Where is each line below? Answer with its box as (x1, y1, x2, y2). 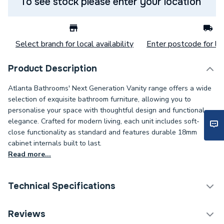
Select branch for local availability (15, 38, 133, 49)
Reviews (8, 208, 45, 219)
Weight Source (16, 205, 68, 216)
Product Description (8, 63, 97, 74)
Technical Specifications (8, 180, 115, 191)
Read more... (8, 149, 51, 159)
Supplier (120, 205, 149, 216)
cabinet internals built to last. (8, 138, 101, 148)
